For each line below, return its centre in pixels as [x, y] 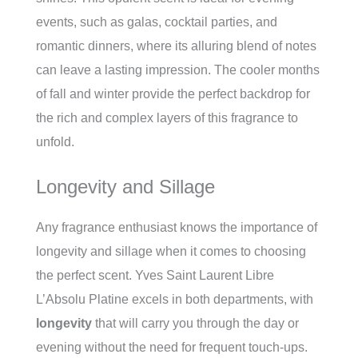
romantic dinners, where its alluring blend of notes [176, 46]
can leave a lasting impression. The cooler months [178, 70]
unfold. [55, 142]
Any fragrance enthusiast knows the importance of [177, 228]
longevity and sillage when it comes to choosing [171, 252]
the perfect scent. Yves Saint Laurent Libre [155, 276]
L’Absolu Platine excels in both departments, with [175, 300]
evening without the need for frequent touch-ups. [172, 348]
